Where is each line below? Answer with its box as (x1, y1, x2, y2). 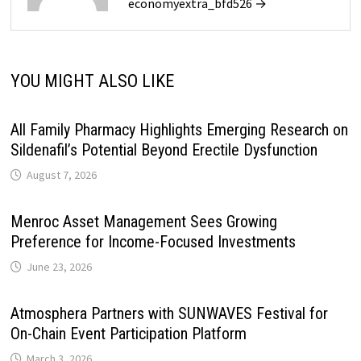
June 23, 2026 (26, 259, 92, 274)
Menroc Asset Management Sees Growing (10, 211, 277, 231)
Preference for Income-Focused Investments (10, 231, 296, 251)
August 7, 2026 (26, 167, 97, 182)
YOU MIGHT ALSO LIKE (10, 70, 174, 91)
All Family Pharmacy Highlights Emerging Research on (10, 119, 348, 139)
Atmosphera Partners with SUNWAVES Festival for (10, 303, 328, 323)
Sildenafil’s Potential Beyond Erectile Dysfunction (10, 139, 317, 160)
